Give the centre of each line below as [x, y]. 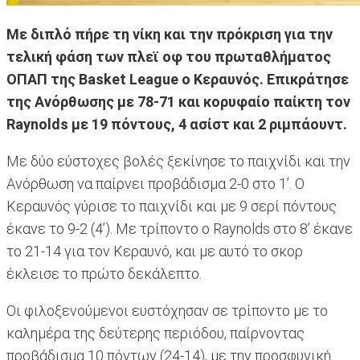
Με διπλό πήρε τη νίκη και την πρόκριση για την [170, 35]
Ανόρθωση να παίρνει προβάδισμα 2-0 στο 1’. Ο [155, 184]
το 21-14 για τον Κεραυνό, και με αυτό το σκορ [155, 252]
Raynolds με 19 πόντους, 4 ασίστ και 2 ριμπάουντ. [177, 125]
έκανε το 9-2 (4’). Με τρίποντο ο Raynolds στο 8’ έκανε [180, 229]
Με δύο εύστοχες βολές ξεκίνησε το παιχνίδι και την [178, 162]
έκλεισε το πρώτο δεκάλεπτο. [104, 274]
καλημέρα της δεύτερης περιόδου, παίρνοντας [155, 333]
